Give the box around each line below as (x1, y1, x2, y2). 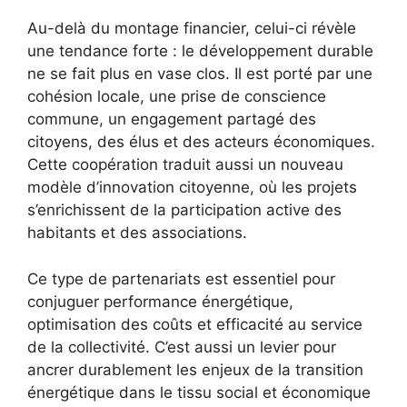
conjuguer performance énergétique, (27, 292, 293, 311)
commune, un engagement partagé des (27, 110, 316, 129)
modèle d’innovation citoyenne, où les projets (27, 178, 357, 197)
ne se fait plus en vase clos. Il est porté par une (27, 65, 372, 84)
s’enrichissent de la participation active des (27, 201, 342, 220)
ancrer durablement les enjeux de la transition (27, 360, 363, 379)
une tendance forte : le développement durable (27, 42, 373, 61)
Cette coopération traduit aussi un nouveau (27, 155, 343, 174)
